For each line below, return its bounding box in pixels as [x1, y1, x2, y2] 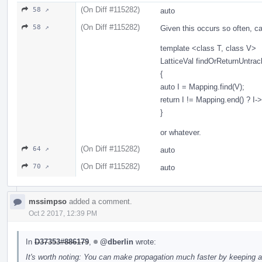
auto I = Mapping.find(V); [160, 82, 244, 91]
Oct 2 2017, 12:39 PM [29, 209, 97, 218]
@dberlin [100, 237, 133, 246]
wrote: [133, 237, 156, 246]
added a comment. [67, 196, 132, 206]
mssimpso [29, 196, 67, 206]
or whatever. [160, 127, 201, 137]
